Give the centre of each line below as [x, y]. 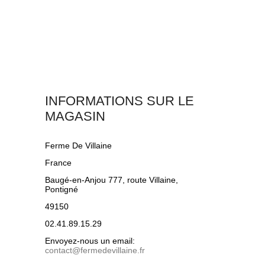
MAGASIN [75, 116]
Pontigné [62, 189]
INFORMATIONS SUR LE [119, 101]
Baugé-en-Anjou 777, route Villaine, [112, 180]
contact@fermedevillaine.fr [95, 250]
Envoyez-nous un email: [90, 241]
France [58, 163]
